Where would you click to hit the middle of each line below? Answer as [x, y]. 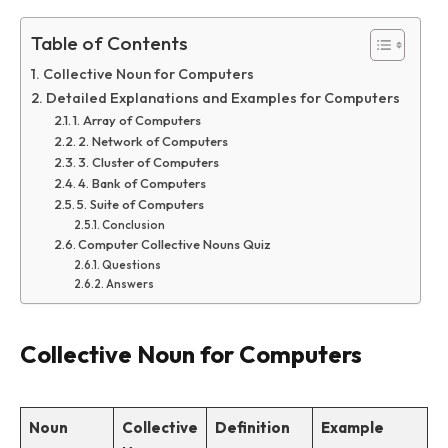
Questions [132, 265]
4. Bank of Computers [142, 183]
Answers [130, 284]
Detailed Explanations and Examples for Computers [222, 98]
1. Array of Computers [137, 120]
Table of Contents [109, 43]
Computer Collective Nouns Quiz [175, 244]
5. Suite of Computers [141, 204]
